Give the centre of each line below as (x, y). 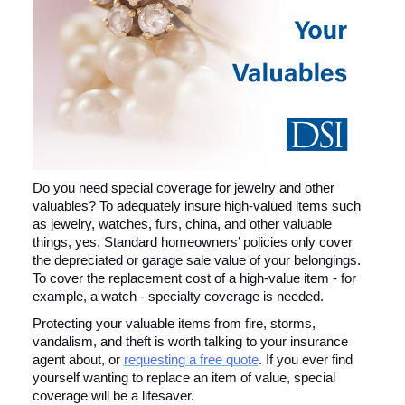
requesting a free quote (191, 359)
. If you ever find (305, 359)
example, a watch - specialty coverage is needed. (178, 296)
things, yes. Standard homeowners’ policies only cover (192, 242)
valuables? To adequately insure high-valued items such (196, 206)
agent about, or (78, 359)
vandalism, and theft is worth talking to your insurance (190, 341)
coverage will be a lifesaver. (113, 396)
